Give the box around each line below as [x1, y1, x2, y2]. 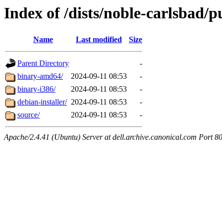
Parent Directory [17, 59, 69, 68]
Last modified [76, 35, 122, 44]
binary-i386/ [17, 85, 55, 94]
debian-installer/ [17, 98, 67, 107]
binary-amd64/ [17, 72, 63, 81]
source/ [17, 111, 40, 119]
